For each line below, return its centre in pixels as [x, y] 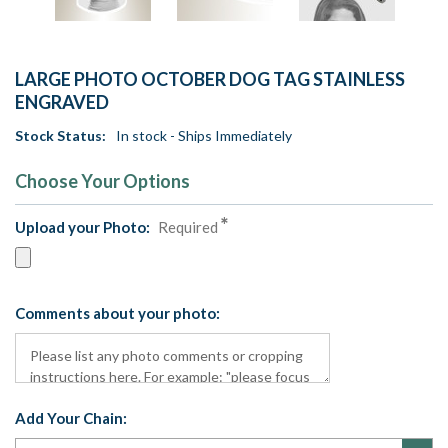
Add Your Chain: [71, 418]
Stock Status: [60, 136]
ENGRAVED [62, 102]
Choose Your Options [102, 181]
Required [187, 227]
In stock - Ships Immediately [204, 136]
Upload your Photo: [84, 227]
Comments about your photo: [117, 313]
